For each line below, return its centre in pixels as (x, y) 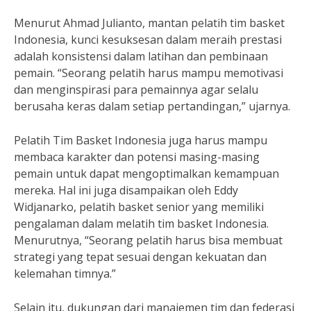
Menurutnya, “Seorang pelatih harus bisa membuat (148, 241)
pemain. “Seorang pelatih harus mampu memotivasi (149, 73)
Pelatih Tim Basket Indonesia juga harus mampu (141, 141)
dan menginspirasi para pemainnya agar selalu (136, 90)
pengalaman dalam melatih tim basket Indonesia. (141, 224)
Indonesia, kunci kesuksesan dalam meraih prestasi (148, 40)
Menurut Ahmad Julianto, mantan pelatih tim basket (149, 23)
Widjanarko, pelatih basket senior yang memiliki (139, 207)
